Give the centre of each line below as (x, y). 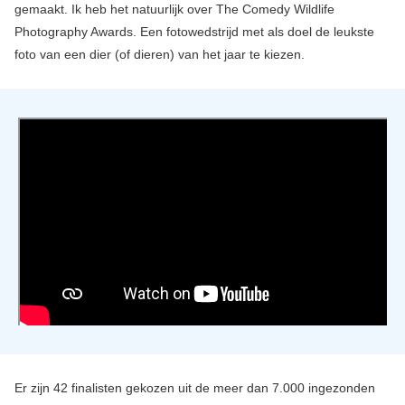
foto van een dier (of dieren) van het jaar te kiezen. (159, 55)
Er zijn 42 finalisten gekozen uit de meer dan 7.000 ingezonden (194, 387)
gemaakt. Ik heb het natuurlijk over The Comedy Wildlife (174, 9)
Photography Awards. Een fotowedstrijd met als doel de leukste (194, 32)
